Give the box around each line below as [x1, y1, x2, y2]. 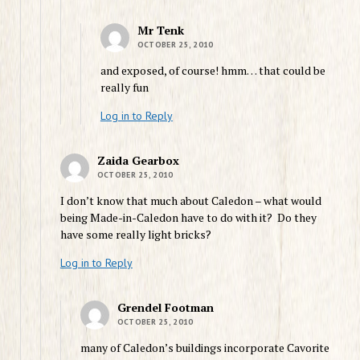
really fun [100, 79, 149, 95]
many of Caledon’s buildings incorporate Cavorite [80, 339, 329, 355]
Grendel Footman [117, 299, 214, 315]
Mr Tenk [137, 22, 184, 38]
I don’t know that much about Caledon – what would [59, 192, 321, 208]
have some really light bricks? [59, 226, 211, 242]
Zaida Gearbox [96, 152, 179, 168]
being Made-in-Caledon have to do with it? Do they [59, 209, 317, 225]
